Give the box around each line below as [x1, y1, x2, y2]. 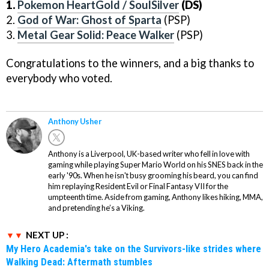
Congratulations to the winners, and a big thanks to [6, 56, 254, 70]
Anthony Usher [48, 116, 101, 127]
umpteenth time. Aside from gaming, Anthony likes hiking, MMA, [48, 192, 263, 202]
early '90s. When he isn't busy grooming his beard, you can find [48, 171, 258, 181]
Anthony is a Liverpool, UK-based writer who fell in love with [48, 149, 250, 159]
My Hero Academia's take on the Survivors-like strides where [6, 243, 261, 255]
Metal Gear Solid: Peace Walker [17, 28, 174, 42]
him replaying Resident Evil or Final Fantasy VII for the [48, 181, 228, 192]
